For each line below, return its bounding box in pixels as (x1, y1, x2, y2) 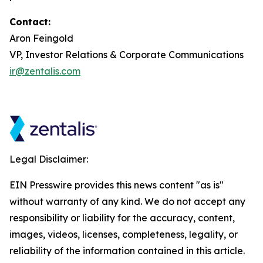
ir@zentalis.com (9, 65, 80, 77)
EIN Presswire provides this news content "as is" (9, 179, 224, 191)
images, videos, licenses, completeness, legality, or (9, 228, 238, 240)
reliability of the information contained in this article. (9, 245, 245, 257)
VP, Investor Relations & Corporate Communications (9, 49, 244, 60)
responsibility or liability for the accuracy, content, (9, 212, 235, 224)
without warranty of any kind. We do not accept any (9, 195, 245, 207)
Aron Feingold (9, 32, 73, 44)
